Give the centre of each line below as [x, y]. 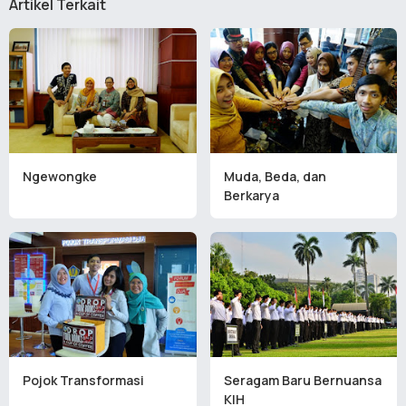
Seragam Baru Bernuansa [302, 380]
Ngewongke [60, 176]
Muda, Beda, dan [275, 176]
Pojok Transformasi [83, 380]
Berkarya [251, 195]
